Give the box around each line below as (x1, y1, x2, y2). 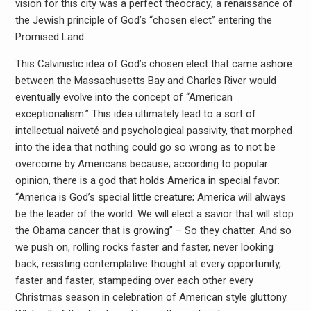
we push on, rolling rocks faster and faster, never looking (15, 241, 274, 253)
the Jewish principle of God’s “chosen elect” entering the (15, 14, 272, 26)
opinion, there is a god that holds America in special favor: (15, 174, 280, 187)
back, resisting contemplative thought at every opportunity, (15, 258, 281, 270)
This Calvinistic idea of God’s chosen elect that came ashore (15, 58, 292, 70)
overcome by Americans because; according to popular (15, 158, 268, 170)
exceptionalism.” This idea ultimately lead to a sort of (15, 108, 256, 120)
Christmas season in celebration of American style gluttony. (15, 291, 288, 303)
